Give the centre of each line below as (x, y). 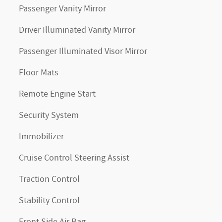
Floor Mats (39, 73)
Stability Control (49, 201)
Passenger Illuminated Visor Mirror (83, 52)
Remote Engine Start (57, 94)
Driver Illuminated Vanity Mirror (77, 30)
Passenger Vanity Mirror (62, 9)
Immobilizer (41, 137)
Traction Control (49, 179)
